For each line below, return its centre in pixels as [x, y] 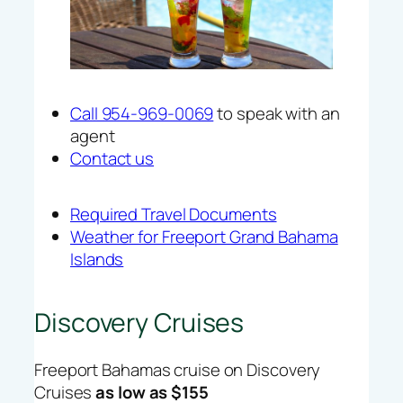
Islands [97, 260]
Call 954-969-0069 [142, 114]
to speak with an [277, 114]
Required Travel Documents [174, 215]
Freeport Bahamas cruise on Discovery [178, 369]
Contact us [112, 159]
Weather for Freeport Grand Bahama [204, 237]
